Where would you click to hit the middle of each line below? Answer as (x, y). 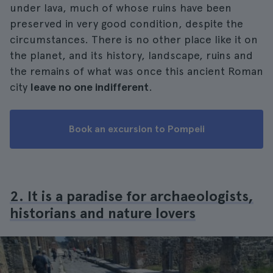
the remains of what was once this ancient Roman (136, 71)
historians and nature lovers (103, 213)
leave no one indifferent (90, 87)
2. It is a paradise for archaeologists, (132, 196)
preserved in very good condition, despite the (126, 23)
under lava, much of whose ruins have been (121, 8)
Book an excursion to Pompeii (136, 129)
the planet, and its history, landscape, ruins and (131, 55)
